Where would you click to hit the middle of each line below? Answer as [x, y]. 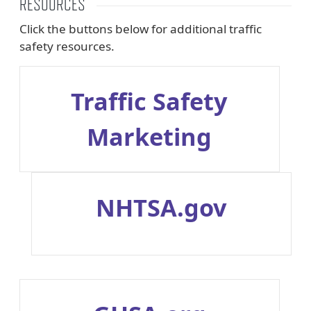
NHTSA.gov [162, 207]
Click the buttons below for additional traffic [141, 29]
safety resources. [67, 47]
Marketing [150, 137]
